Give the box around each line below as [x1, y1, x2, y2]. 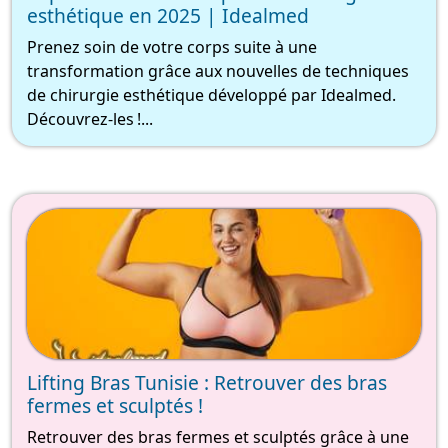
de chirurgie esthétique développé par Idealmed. [27, 84, 396, 107]
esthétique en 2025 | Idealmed [27, 2, 309, 30]
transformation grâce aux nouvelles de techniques [27, 60, 409, 83]
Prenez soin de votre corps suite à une [27, 36, 317, 59]
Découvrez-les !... [27, 108, 153, 131]
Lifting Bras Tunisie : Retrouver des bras [27, 369, 387, 397]
